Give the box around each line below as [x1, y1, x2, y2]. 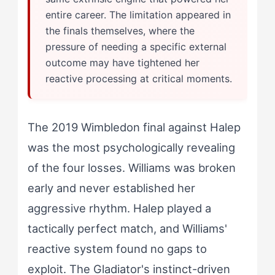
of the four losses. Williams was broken [27, 160, 236, 174]
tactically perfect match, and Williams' [27, 221, 227, 235]
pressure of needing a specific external [45, 40, 227, 53]
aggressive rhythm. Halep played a [27, 201, 211, 215]
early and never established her [27, 180, 195, 195]
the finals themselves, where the [45, 24, 195, 37]
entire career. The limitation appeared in [45, 8, 231, 21]
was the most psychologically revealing [27, 140, 235, 154]
